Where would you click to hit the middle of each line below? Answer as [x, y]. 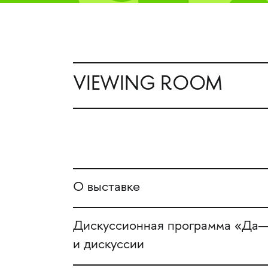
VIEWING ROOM [147, 86]
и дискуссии [108, 245]
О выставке [106, 188]
